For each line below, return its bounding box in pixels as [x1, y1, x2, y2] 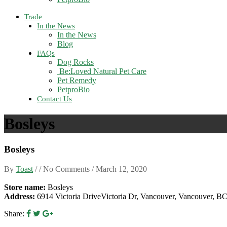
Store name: [4, 183, 46, 192]
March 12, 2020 [96, 165, 147, 174]
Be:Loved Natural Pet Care [57, 67, 146, 76]
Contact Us [37, 95, 72, 103]
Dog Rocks [57, 58, 94, 67]
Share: [4, 209, 24, 218]
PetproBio [57, 85, 90, 94]
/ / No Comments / [33, 165, 96, 174]
